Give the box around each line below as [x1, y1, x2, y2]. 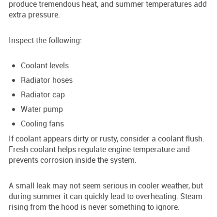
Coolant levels [21, 60, 69, 71]
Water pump [21, 103, 63, 114]
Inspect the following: [9, 34, 82, 46]
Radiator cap [21, 89, 65, 100]
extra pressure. [9, 9, 60, 20]
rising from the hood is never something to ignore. [9, 201, 180, 212]
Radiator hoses [21, 74, 73, 85]
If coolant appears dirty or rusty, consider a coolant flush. [9, 133, 204, 144]
